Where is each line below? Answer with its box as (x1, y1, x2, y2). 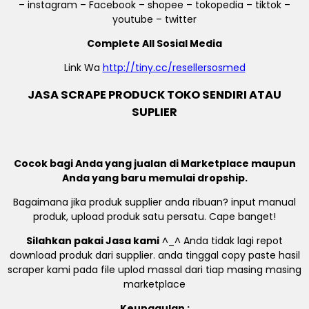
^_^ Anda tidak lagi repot (159, 233, 283, 248)
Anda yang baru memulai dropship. (61, 170, 248, 185)
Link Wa (63, 61, 103, 75)
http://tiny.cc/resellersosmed (102, 61, 246, 75)
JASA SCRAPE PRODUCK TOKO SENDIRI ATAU (28, 87, 281, 103)
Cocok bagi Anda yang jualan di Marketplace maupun (13, 156, 296, 170)
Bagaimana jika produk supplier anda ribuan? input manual (13, 195, 296, 209)
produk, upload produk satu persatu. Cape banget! (33, 209, 276, 223)
